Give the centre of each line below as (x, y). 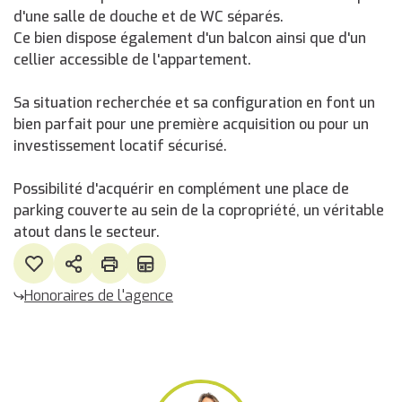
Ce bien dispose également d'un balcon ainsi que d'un (190, 38)
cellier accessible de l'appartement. (132, 60)
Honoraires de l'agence (99, 296)
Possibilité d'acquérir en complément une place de (181, 189)
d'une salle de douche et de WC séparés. (149, 17)
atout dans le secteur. (87, 232)
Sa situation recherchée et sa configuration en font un (194, 103)
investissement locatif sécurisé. (120, 146)
